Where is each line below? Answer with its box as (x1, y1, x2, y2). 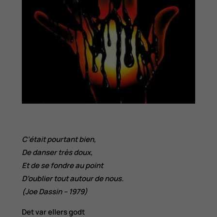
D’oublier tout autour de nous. (21, 173, 124, 184)
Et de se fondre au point (21, 160, 103, 171)
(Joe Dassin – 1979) (21, 186, 88, 197)
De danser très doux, (21, 147, 93, 158)
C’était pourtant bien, (21, 134, 96, 145)
